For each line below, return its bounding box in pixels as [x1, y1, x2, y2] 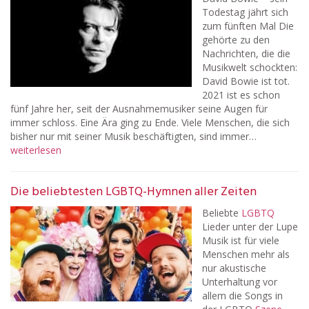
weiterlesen [10, 143, 61, 157]
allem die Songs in [202, 289, 283, 302]
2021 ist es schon [202, 88, 280, 101]
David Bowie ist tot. [202, 74, 290, 88]
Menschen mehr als [202, 248, 290, 261]
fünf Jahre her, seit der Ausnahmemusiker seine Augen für [10, 102, 268, 115]
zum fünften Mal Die [202, 19, 294, 32]
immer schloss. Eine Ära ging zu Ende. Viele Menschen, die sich [10, 116, 290, 129]
